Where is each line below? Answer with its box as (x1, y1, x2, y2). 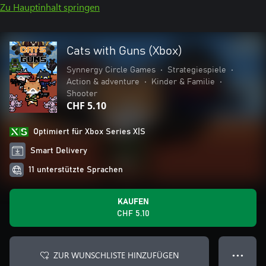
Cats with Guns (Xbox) (66, 45, 182, 57)
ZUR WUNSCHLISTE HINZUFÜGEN (53, 249, 179, 261)
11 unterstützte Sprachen (28, 166, 123, 174)
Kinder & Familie (151, 78, 215, 86)
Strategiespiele (167, 66, 226, 74)
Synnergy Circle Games (66, 66, 156, 74)
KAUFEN (117, 198, 149, 206)
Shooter (66, 90, 97, 98)
